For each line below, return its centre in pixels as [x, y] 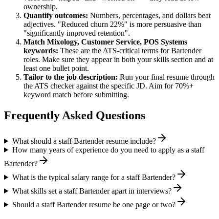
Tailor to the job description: [71, 77]
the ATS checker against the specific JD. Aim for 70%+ [109, 86]
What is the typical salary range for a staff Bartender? [94, 177]
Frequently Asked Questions [75, 116]
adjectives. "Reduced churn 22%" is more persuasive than [112, 24]
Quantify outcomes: [56, 16]
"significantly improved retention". [77, 33]
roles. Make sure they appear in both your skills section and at [118, 60]
